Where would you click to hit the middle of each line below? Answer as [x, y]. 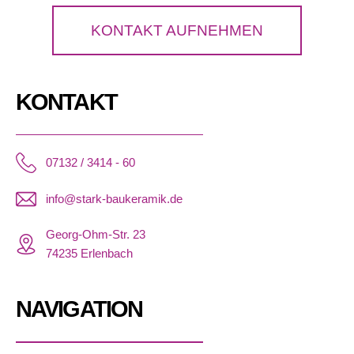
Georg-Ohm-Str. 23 [95, 235]
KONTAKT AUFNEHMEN [177, 30]
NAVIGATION [79, 309]
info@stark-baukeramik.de [114, 199]
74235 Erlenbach [89, 254]
